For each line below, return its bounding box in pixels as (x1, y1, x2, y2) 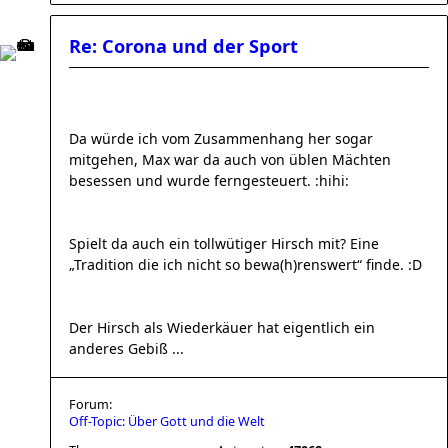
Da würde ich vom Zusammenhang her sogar (69, 129, 373, 148)
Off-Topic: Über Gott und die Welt (69, 413, 265, 430)
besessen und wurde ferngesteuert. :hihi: (69, 171, 349, 190)
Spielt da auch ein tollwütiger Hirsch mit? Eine (69, 234, 379, 253)
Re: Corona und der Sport (69, 34, 298, 58)
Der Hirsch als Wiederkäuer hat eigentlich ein (69, 318, 375, 337)
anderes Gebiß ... (69, 339, 184, 358)
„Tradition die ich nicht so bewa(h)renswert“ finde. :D (69, 255, 422, 274)
